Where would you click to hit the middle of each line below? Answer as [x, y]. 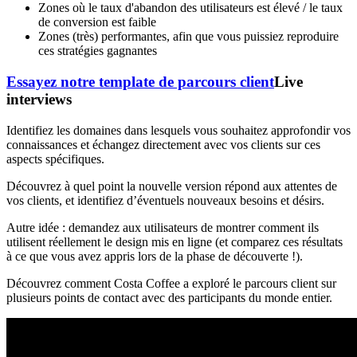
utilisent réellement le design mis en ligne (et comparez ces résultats [175, 241]
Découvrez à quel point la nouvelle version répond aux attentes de [172, 186]
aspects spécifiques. [55, 159]
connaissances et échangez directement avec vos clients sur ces [163, 144]
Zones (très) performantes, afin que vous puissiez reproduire [188, 37]
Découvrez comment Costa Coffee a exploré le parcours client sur [171, 283]
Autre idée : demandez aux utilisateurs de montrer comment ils [163, 227]
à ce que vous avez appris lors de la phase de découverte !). [155, 256]
